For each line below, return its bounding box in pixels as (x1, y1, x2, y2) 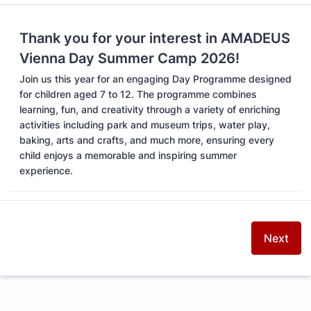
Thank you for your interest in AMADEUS (19, 30, 290, 47)
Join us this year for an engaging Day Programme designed (19, 73, 292, 85)
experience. (19, 165, 73, 176)
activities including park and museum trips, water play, (19, 119, 270, 131)
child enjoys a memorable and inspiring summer (19, 149, 237, 161)
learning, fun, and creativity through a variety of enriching (19, 103, 280, 115)
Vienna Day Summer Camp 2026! (19, 50, 239, 67)
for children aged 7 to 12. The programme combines (19, 88, 257, 100)
